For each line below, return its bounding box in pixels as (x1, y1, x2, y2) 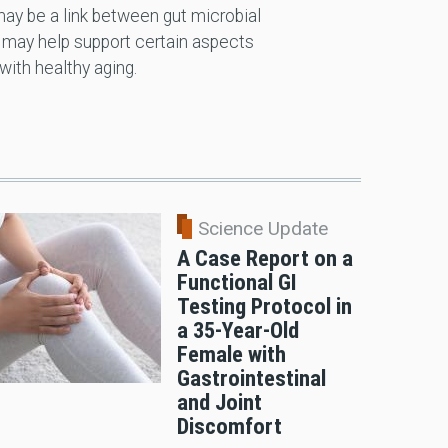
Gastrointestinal (176, 365, 326, 392)
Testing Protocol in (176, 293, 352, 320)
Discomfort (176, 413, 282, 440)
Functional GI (176, 269, 297, 296)
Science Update (197, 217, 328, 241)
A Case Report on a (176, 245, 353, 272)
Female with (176, 341, 286, 368)
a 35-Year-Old (176, 317, 299, 344)
